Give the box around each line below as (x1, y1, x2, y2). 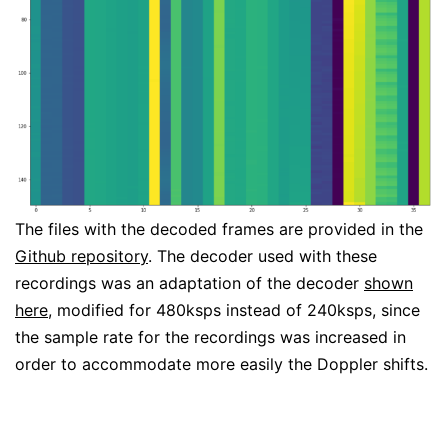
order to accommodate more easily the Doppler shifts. (15, 353, 428, 374)
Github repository (15, 245, 148, 266)
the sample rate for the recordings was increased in (15, 326, 406, 347)
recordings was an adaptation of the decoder (15, 272, 364, 293)
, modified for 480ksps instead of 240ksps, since (48, 299, 420, 320)
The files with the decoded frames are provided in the (15, 218, 423, 239)
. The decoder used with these (148, 245, 377, 266)
